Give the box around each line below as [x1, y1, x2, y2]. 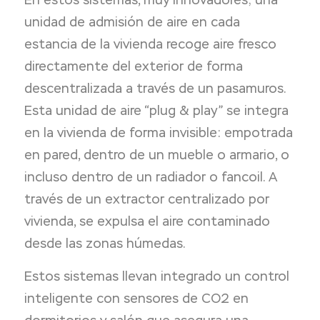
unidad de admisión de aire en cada [24, 13, 240, 30]
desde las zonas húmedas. [24, 234, 186, 251]
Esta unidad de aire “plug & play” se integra [24, 101, 289, 119]
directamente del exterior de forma [24, 57, 243, 74]
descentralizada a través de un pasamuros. [24, 79, 286, 96]
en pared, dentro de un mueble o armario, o [24, 146, 289, 163]
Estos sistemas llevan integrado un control [24, 268, 289, 285]
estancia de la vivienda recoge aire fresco [24, 35, 276, 52]
